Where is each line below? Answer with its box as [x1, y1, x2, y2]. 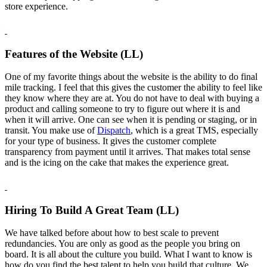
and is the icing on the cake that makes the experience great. [5, 157, 231, 168]
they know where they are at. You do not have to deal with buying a [5, 93, 259, 104]
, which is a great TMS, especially [131, 125, 258, 136]
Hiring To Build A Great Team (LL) [5, 203, 179, 216]
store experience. [5, 1, 68, 12]
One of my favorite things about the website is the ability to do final [5, 72, 257, 82]
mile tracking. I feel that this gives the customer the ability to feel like [5, 82, 262, 93]
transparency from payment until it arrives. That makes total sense [5, 147, 250, 157]
